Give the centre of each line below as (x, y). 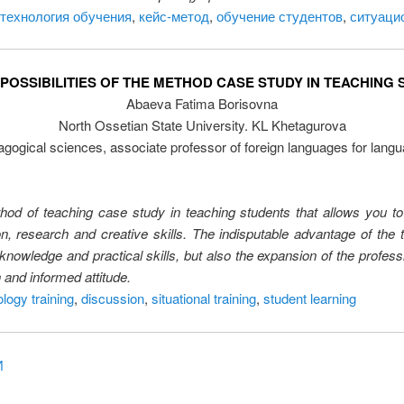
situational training (203, 298)
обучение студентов (279, 15)
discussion (112, 298)
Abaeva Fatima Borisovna (202, 104)
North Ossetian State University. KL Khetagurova (202, 125)
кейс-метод (174, 15)
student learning (309, 298)
